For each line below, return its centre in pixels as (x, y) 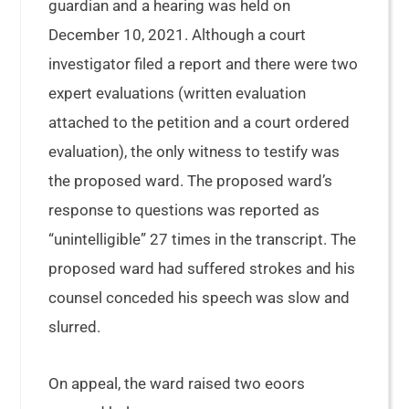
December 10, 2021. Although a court (178, 35)
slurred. (75, 327)
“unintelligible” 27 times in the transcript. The (203, 239)
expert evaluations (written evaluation (178, 93)
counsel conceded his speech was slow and (199, 298)
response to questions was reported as (184, 210)
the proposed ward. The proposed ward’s (191, 181)
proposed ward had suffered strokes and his (202, 268)
